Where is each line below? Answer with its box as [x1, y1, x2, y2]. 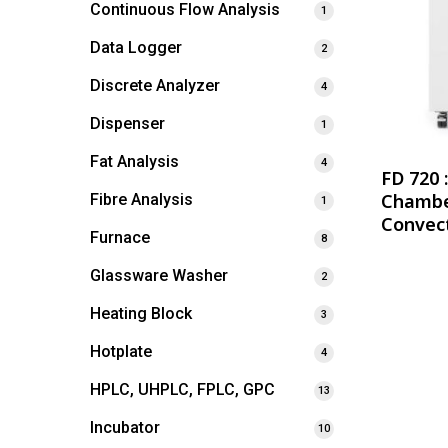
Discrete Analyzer [90, 76, 220, 95]
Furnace [90, 228, 150, 247]
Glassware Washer [90, 266, 228, 285]
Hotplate [90, 342, 152, 361]
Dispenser [90, 114, 165, 133]
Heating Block [90, 304, 192, 323]
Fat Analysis [90, 152, 179, 171]
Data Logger [90, 38, 182, 57]
